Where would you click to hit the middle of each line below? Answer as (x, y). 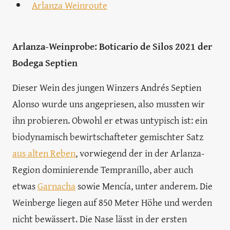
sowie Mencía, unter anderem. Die (144, 186)
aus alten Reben (44, 153)
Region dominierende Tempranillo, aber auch (103, 169)
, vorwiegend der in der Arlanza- (140, 153)
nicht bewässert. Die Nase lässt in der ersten (100, 218)
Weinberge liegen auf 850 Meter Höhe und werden (112, 202)
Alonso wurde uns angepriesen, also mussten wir (109, 103)
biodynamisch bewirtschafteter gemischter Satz (108, 136)
